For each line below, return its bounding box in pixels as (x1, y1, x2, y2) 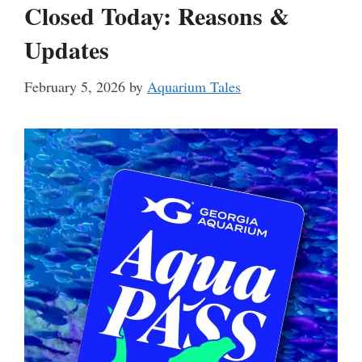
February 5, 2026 (24, 77, 125, 96)
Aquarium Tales (147, 77, 241, 96)
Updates (24, 32, 109, 67)
